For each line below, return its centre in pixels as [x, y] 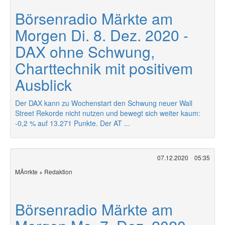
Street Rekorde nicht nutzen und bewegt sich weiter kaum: [108, 113]
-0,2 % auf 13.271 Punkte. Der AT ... [73, 123]
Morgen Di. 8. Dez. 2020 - [102, 35]
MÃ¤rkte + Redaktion [44, 172]
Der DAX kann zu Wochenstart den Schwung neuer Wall [104, 103]
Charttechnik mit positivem [104, 68]
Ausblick [43, 85]
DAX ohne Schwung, [85, 51]
